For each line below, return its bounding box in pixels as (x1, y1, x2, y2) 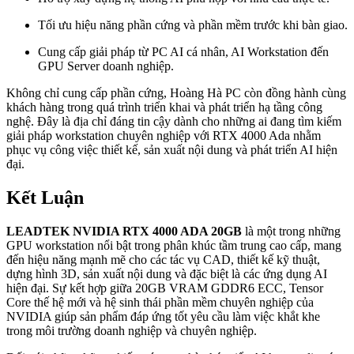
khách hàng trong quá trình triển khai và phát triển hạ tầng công (6, 100, 322, 115)
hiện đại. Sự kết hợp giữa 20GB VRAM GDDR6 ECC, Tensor (6, 281, 323, 295)
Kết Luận (6, 186, 84, 208)
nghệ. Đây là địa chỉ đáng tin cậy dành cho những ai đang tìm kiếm (6, 115, 341, 129)
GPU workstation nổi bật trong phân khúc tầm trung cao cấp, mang (6, 238, 341, 252)
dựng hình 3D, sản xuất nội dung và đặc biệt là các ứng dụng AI (6, 266, 327, 281)
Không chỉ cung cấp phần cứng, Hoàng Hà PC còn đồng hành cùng (6, 86, 346, 100)
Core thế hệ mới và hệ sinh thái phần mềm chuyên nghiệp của (6, 295, 314, 309)
